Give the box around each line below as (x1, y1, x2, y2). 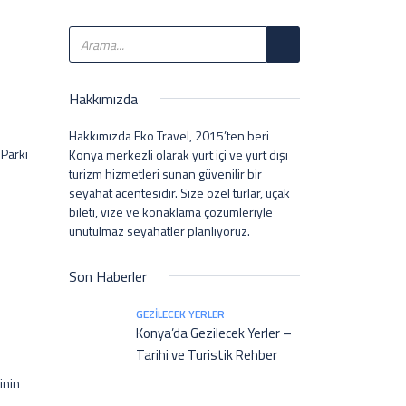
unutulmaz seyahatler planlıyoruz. (69, 221, 250, 240)
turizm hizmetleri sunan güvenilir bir (69, 164, 262, 183)
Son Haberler (69, 266, 147, 287)
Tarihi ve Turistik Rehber (136, 344, 277, 365)
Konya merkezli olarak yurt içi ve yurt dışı (69, 145, 288, 164)
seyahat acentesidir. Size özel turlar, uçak (69, 183, 290, 202)
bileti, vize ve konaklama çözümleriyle (69, 202, 273, 221)
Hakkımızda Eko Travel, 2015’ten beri (69, 126, 269, 145)
